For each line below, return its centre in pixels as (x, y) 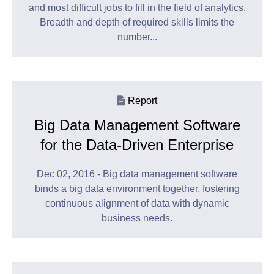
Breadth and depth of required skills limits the (137, 23)
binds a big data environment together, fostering (137, 189)
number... (137, 37)
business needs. (137, 218)
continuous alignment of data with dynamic (137, 204)
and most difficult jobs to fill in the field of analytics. (137, 8)
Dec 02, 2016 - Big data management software (137, 174)
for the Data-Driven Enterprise (137, 145)
